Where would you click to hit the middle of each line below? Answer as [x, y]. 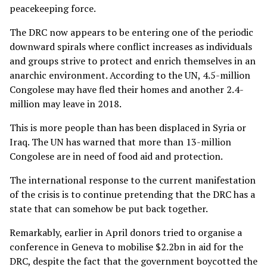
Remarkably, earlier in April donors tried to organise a [126, 232]
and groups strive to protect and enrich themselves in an [133, 60]
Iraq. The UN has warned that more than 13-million [120, 142]
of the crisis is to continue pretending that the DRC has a [132, 194]
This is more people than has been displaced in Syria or [128, 127]
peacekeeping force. [53, 8]
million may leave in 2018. [66, 103]
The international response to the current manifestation [133, 180]
